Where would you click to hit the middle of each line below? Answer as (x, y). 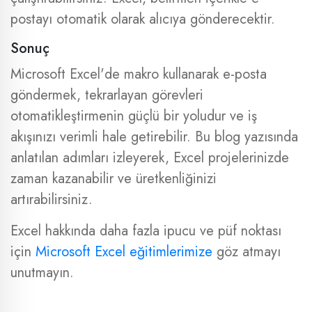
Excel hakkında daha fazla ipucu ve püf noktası (146, 231)
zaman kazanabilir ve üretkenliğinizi (114, 179)
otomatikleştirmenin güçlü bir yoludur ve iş (134, 116)
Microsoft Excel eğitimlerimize (124, 252)
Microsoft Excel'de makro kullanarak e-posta (139, 74)
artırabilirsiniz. (52, 200)
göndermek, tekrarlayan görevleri (107, 95)
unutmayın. (42, 273)
